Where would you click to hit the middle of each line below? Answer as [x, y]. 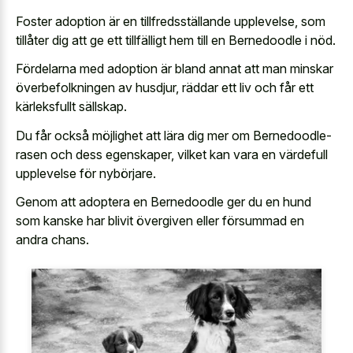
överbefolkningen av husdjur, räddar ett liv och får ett [165, 88]
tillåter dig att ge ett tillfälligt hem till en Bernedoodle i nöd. [176, 40]
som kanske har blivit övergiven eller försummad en [160, 221]
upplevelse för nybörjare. [86, 173]
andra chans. [52, 240]
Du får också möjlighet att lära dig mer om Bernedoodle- [174, 135]
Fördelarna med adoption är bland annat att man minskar [175, 69]
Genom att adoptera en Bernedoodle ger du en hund [163, 202]
